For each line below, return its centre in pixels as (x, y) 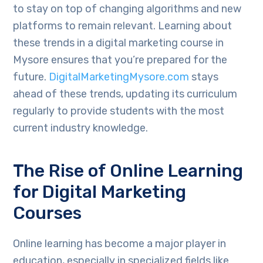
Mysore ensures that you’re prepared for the (120, 60)
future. (31, 77)
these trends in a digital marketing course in (119, 43)
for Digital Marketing (100, 192)
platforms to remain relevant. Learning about (123, 26)
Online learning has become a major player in (120, 244)
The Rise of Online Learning (128, 171)
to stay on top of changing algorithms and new (127, 9)
